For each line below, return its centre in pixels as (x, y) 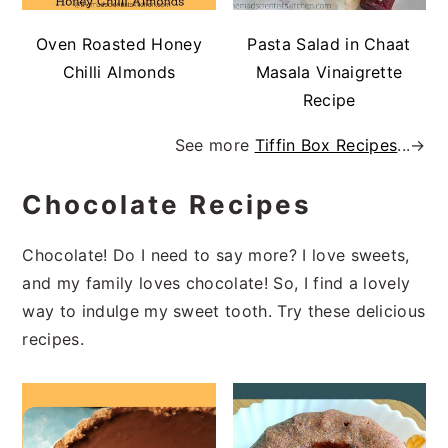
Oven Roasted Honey (119, 43)
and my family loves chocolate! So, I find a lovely (216, 282)
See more (214, 144)
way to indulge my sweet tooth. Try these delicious (224, 310)
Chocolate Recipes (167, 204)
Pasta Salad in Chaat (329, 43)
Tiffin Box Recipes (326, 144)
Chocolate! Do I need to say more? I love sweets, (216, 254)
